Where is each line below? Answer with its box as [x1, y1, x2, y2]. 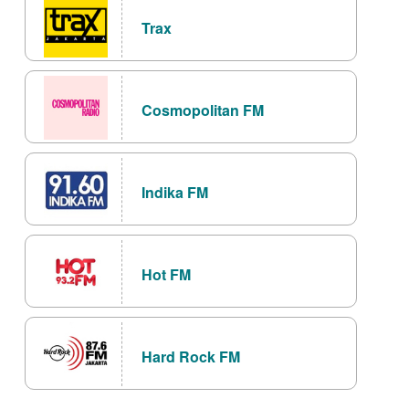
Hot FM [142, 264, 191, 286]
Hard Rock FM [142, 346, 240, 368]
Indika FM [142, 182, 208, 204]
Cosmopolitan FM [142, 100, 264, 121]
